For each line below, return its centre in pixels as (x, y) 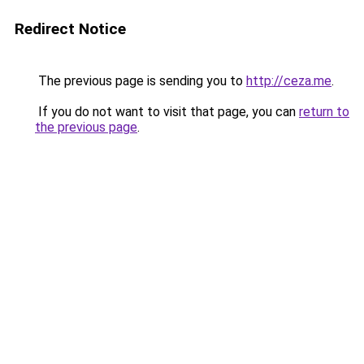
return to (324, 112)
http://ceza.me (289, 81)
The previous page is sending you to (141, 81)
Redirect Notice (70, 29)
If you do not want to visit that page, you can (167, 112)
